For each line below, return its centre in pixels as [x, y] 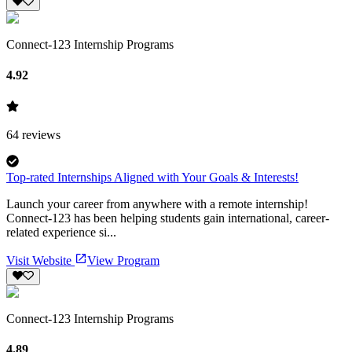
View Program [123, 260]
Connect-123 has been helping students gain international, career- [168, 218]
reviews [40, 134]
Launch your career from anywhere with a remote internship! [157, 203]
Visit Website [40, 260]
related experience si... [61, 232]
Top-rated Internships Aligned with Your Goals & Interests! [152, 177]
